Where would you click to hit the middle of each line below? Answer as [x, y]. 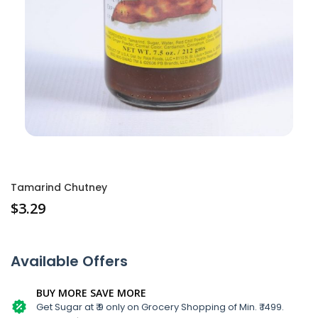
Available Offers [69, 261]
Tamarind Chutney [59, 187]
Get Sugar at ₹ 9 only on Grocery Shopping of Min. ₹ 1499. [160, 307]
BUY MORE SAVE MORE [91, 292]
